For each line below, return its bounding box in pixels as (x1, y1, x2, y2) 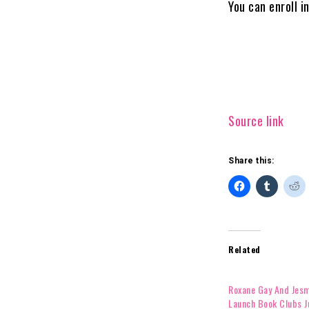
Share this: (228, 156, 275, 166)
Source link (228, 112, 284, 130)
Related (228, 243, 261, 256)
